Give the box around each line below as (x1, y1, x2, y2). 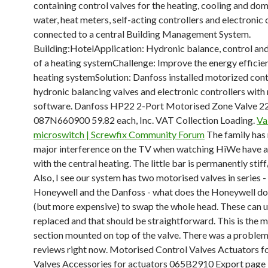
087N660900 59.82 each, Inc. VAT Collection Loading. (33, 114, 257, 126)
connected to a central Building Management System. (33, 28, 251, 39)
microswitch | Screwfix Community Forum (33, 129, 205, 140)
